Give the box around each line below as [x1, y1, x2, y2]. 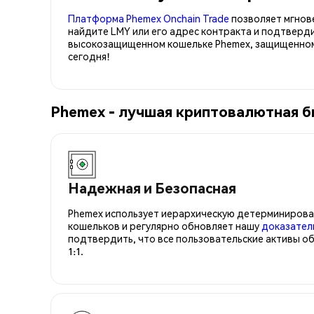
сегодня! [68, 49, 110, 62]
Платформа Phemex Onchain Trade [68, 11, 229, 25]
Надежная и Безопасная [68, 178, 236, 197]
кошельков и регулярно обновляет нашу [68, 219, 261, 232]
